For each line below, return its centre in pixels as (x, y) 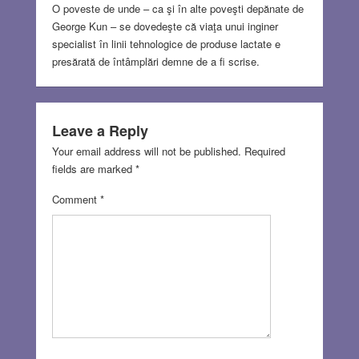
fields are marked (93, 169)
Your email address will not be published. (146, 151)
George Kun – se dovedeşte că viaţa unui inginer (165, 26)
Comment (76, 200)
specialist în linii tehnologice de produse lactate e (166, 44)
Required (264, 151)
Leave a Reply (100, 131)
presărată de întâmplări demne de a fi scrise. (155, 62)
